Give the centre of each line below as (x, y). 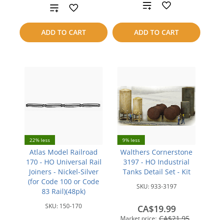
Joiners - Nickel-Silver (64, 172)
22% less (40, 140)
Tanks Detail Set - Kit (156, 172)
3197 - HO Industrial (156, 162)
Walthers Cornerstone (156, 152)
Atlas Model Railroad (64, 152)
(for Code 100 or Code (64, 181)
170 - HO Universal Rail (64, 162)
